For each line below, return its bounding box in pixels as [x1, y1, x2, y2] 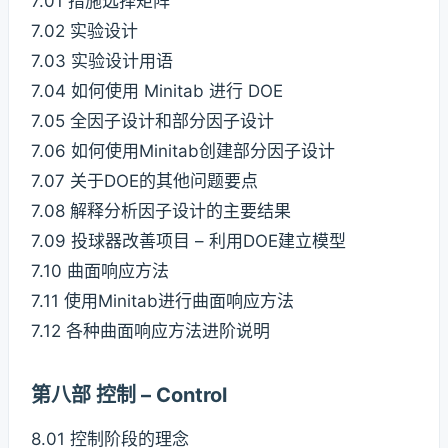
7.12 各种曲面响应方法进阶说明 [31, 321, 270, 342]
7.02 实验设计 [31, 21, 138, 42]
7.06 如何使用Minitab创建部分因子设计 [31, 141, 335, 162]
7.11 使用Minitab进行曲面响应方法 [31, 291, 294, 312]
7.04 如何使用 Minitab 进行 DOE [31, 81, 283, 102]
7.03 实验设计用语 [31, 51, 173, 72]
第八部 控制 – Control [31, 383, 227, 408]
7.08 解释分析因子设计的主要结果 [31, 201, 291, 222]
